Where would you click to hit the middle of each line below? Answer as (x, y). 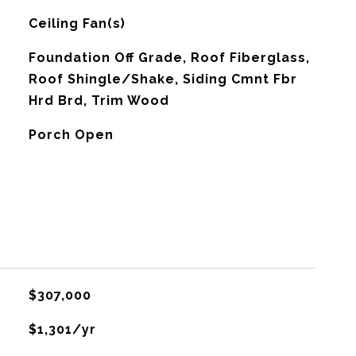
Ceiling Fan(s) (77, 23)
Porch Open (71, 135)
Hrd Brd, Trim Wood (99, 101)
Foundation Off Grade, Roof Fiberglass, (169, 58)
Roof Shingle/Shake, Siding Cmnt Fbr (163, 79)
